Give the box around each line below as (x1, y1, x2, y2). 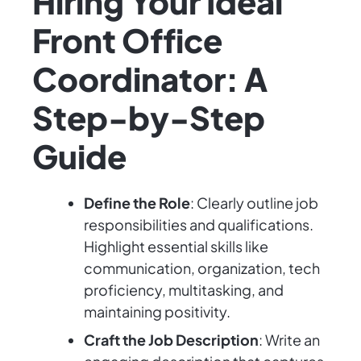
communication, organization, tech (84, 259, 320, 278)
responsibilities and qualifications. (84, 215, 313, 234)
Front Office (32, 19, 222, 61)
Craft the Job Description (84, 330, 259, 350)
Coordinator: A (32, 58, 268, 100)
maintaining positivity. (84, 302, 230, 322)
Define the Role (84, 193, 190, 213)
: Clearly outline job (190, 193, 318, 213)
